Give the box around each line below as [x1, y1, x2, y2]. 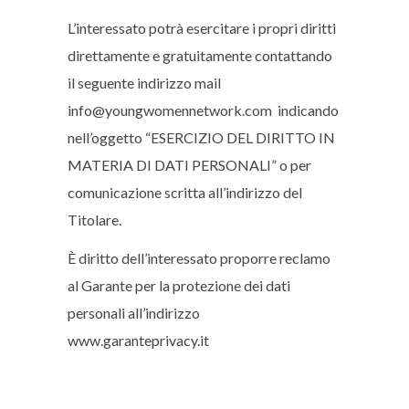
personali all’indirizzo [68, 304, 200, 321]
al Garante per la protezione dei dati [68, 277, 290, 294]
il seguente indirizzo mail [68, 74, 224, 91]
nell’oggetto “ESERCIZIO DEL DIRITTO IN [68, 129, 335, 146]
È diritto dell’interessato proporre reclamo [68, 249, 330, 267]
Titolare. [68, 211, 121, 228]
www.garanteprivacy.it [68, 331, 209, 349]
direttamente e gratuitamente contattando [68, 47, 332, 64]
